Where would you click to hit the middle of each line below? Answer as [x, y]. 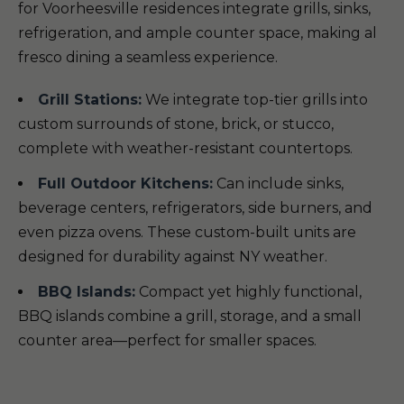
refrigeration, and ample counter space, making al [197, 33]
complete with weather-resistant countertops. [185, 148]
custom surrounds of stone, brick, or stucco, [176, 124]
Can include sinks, [278, 184]
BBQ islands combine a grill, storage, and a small [190, 316]
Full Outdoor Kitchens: [125, 184]
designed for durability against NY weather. [173, 257]
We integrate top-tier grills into [255, 100]
